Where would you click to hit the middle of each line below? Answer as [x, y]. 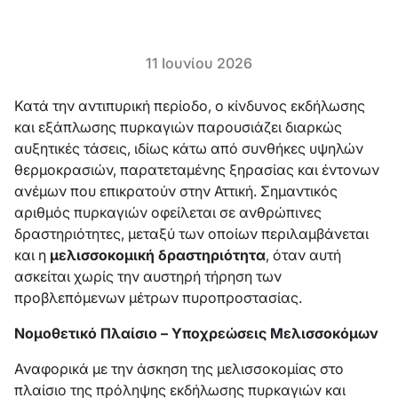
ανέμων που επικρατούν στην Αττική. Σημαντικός [176, 191]
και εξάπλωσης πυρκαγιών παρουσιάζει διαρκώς [178, 127]
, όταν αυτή [303, 255]
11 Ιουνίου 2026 [199, 63]
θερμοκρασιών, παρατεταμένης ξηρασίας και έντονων [197, 170]
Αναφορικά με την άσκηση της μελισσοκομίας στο [179, 369]
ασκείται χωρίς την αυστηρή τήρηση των [148, 276]
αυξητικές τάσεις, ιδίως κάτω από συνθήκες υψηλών [189, 148]
